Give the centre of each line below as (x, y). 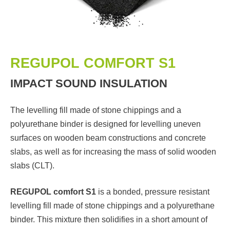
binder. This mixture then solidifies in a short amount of (109, 219)
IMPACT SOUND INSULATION (89, 83)
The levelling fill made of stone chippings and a (96, 110)
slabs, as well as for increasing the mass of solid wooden (113, 151)
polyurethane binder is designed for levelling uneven (106, 124)
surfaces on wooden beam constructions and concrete (108, 138)
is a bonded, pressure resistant (153, 191)
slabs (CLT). (32, 165)
